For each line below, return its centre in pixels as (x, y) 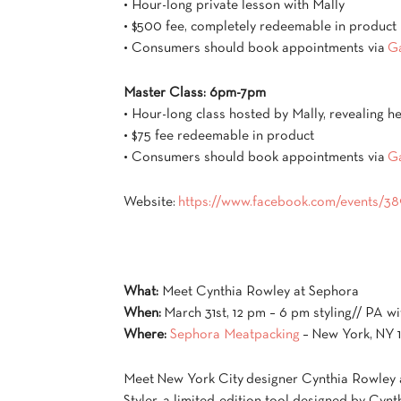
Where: (145, 335)
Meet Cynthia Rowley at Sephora (259, 292)
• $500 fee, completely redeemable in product (260, 27)
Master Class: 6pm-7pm (195, 93)
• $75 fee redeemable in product (219, 136)
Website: (151, 202)
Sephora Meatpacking (235, 335)
